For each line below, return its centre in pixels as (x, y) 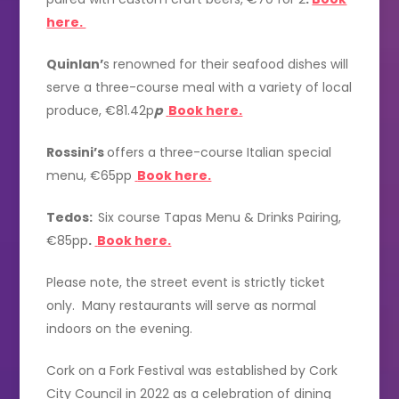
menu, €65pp (90, 175)
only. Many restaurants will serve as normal (182, 305)
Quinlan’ (75, 64)
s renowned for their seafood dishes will (226, 64)
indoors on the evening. (120, 328)
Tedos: (73, 217)
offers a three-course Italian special (220, 152)
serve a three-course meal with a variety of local (199, 87)
